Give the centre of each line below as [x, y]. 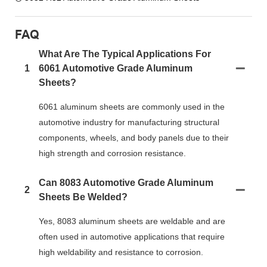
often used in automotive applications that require [132, 236]
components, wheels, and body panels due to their [134, 137]
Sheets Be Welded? [83, 197]
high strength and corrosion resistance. [112, 153]
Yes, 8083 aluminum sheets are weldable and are [132, 221]
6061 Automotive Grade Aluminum [116, 68]
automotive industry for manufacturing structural [129, 122]
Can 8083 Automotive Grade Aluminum [126, 182]
